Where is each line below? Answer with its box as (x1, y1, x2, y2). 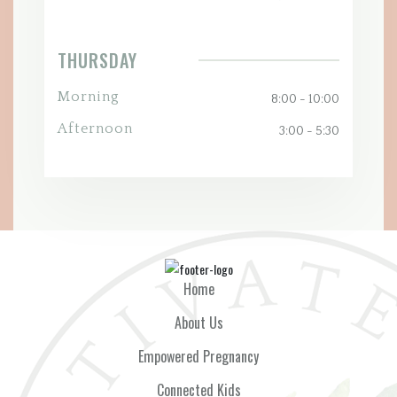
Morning (58, 88, 120, 105)
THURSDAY (58, 47, 137, 74)
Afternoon (58, 120, 133, 136)
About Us (174, 312, 223, 334)
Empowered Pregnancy (138, 346, 259, 368)
